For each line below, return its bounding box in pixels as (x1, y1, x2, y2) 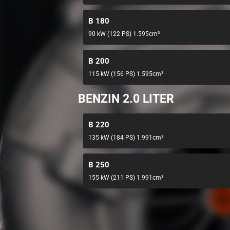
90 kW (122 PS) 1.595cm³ (88, 30, 160, 37)
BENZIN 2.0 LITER (78, 92, 174, 106)
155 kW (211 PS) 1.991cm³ (88, 174, 163, 181)
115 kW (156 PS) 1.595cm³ (88, 70, 163, 78)
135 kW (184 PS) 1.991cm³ (88, 134, 163, 141)
